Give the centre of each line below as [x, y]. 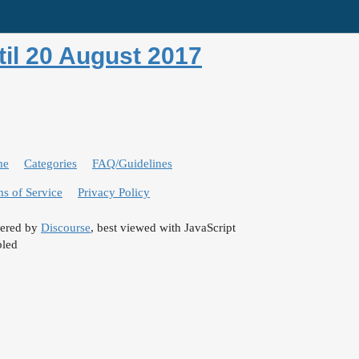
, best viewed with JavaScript [163, 227]
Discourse [66, 227]
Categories [50, 164]
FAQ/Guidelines [132, 164]
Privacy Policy [114, 193]
